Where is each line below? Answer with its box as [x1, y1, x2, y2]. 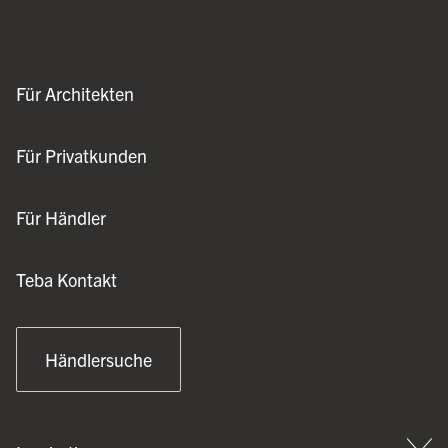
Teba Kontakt [16, 268, 117, 292]
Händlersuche [45, 348, 152, 372]
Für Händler [16, 206, 106, 230]
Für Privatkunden [16, 144, 147, 168]
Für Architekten [16, 82, 134, 106]
